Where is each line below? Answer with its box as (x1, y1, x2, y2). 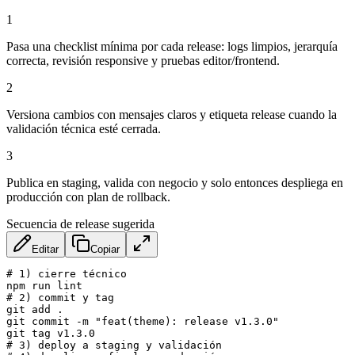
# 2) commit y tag (6, 291, 114, 303)
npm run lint (6, 279, 82, 292)
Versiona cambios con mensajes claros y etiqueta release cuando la (6, 107, 337, 121)
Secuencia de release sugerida (6, 216, 155, 231)
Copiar (90, 242, 120, 255)
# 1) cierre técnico (6, 267, 127, 280)
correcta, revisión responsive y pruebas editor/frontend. (6, 53, 280, 67)
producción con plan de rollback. (6, 189, 170, 204)
